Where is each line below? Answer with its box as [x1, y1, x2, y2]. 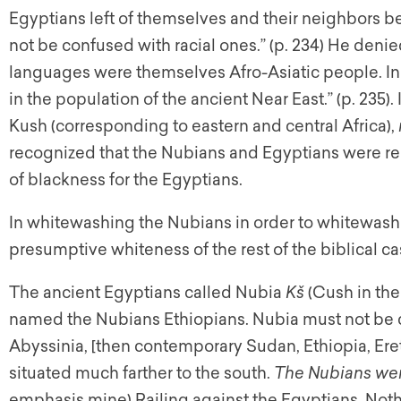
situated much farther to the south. [9, 363, 274, 383]
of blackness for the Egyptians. [9, 170, 243, 190]
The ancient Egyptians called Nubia [9, 283, 286, 303]
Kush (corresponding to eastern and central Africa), [9, 116, 398, 136]
